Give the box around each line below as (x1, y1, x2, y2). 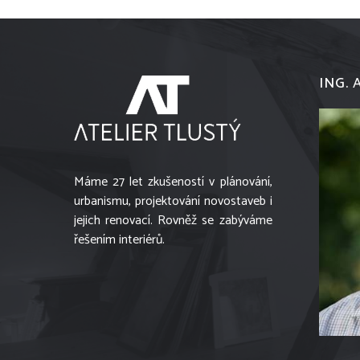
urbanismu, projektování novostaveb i (74, 190, 272, 212)
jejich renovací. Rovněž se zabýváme (74, 209, 272, 231)
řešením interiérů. (74, 228, 165, 251)
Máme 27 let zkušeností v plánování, (74, 170, 272, 193)
